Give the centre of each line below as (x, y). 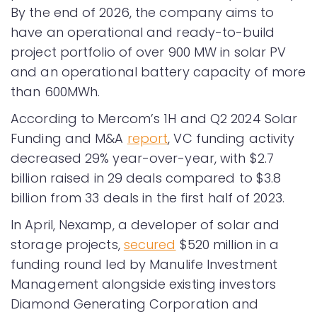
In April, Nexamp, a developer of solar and (145, 224)
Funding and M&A (69, 138)
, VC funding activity (231, 138)
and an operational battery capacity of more (158, 71)
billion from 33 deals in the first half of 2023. (148, 197)
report (148, 138)
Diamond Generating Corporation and (135, 304)
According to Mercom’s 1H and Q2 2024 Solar (154, 118)
